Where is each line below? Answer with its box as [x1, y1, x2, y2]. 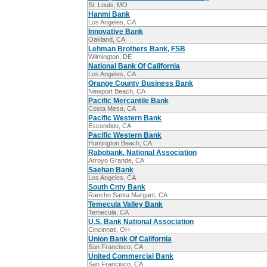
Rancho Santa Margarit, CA [88, 191, 167, 199]
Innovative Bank [88, 27, 143, 36]
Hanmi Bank [88, 10, 130, 19]
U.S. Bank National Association [88, 218, 194, 226]
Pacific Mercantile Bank [88, 97, 169, 105]
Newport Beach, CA [88, 88, 145, 95]
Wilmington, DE [88, 53, 132, 61]
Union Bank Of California [88, 235, 172, 244]
